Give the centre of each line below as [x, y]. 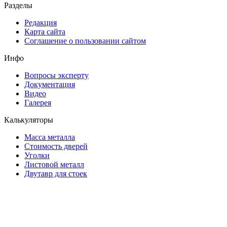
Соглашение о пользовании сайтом [85, 41]
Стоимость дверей [56, 146]
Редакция [41, 22]
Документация [50, 84]
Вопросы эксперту [56, 75]
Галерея [38, 102]
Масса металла [50, 137]
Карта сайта [45, 31]
